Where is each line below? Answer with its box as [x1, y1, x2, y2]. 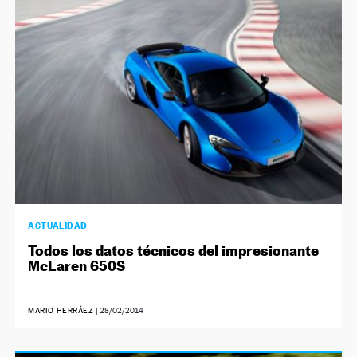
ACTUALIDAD [28, 219, 88, 231]
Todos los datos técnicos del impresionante [28, 241, 320, 259]
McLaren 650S [28, 257, 126, 274]
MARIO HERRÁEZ [28, 305, 94, 315]
